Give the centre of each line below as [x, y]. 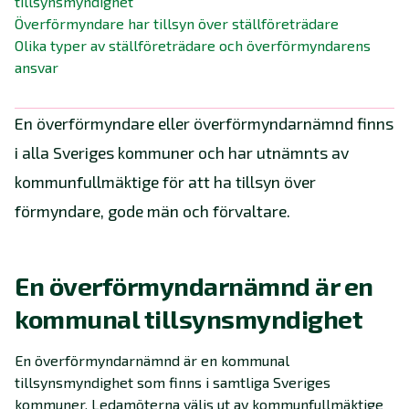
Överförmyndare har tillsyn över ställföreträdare [177, 24]
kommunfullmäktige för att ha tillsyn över [165, 182]
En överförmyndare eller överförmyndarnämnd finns [204, 124]
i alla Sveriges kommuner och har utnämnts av [182, 153]
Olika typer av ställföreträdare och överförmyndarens [193, 46]
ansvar [37, 68]
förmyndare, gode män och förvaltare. [152, 211]
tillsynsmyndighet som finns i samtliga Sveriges [173, 383]
